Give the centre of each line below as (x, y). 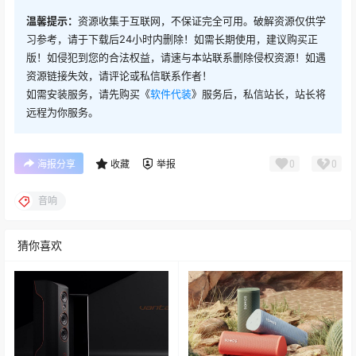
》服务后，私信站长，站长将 (259, 94)
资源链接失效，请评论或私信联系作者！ (119, 76)
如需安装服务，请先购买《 (88, 94)
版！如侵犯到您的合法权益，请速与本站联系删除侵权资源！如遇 (176, 58)
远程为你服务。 (62, 112)
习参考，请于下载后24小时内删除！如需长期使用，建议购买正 (172, 39)
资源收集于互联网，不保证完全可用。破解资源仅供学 (202, 21)
